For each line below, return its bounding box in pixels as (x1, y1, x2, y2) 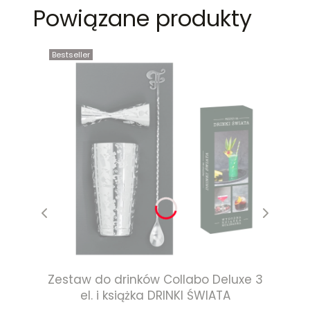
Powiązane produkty (33, 3, 252, 35)
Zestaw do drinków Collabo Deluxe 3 (47, 271, 263, 288)
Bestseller (52, 49, 90, 61)
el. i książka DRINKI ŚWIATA (80, 286, 230, 304)
